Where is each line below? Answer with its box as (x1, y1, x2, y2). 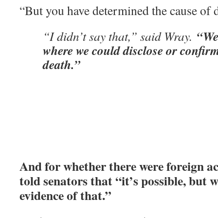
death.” (43, 55, 80, 73)
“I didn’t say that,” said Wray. (43, 28, 197, 45)
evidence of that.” (19, 186, 111, 205)
